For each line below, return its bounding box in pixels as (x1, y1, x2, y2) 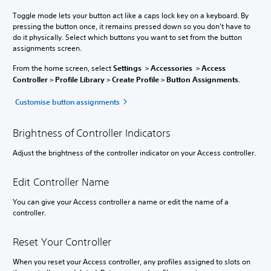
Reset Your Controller (13, 235, 112, 249)
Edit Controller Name (13, 175, 109, 189)
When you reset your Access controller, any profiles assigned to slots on (13, 256, 250, 267)
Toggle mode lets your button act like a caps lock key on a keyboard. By (13, 10, 249, 21)
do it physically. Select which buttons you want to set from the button (13, 32, 242, 43)
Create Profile (112, 74, 159, 85)
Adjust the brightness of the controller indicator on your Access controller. (13, 148, 256, 158)
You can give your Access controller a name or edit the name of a (13, 197, 229, 207)
